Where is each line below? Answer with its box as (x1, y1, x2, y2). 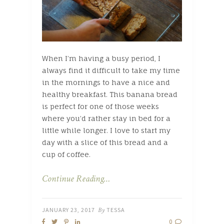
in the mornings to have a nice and (42, 77, 170, 86)
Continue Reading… (42, 172, 110, 185)
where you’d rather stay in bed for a (42, 113, 170, 122)
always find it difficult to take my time (42, 65, 180, 74)
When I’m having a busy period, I (42, 53, 160, 62)
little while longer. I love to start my (42, 125, 170, 134)
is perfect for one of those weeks (42, 101, 159, 110)
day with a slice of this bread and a (42, 137, 168, 146)
